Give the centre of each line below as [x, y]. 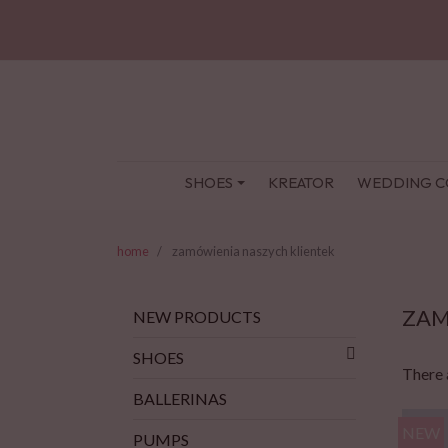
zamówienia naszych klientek [253, 251]
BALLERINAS [180, 399]
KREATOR [300, 183]
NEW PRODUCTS [197, 317]
